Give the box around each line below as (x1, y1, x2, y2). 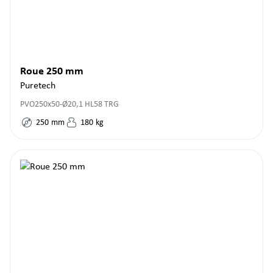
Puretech (20, 81, 55, 91)
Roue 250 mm (20, 66, 83, 77)
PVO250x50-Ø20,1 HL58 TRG (20, 100, 119, 109)
